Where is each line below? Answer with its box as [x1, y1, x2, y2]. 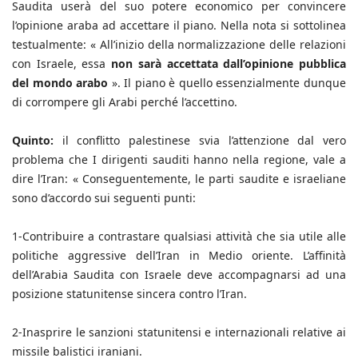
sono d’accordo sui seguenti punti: [12, 190, 196, 206]
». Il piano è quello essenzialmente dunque [108, 75, 347, 91]
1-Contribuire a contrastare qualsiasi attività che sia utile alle [12, 229, 346, 245]
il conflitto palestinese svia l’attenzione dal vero [54, 133, 346, 149]
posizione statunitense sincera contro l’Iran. [12, 286, 247, 302]
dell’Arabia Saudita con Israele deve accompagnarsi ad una [12, 267, 346, 283]
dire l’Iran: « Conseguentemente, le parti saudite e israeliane [12, 171, 346, 187]
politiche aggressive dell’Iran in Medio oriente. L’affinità [12, 248, 346, 264]
